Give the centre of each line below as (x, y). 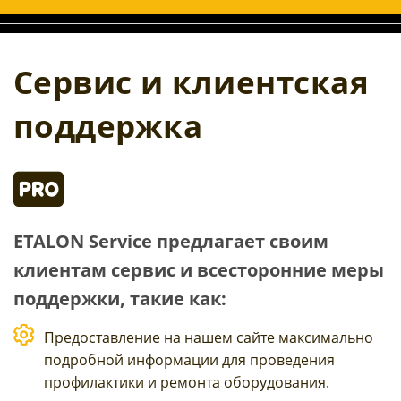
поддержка (108, 126)
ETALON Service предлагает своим (171, 242)
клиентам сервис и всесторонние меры (199, 270)
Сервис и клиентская (192, 82)
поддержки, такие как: (120, 299)
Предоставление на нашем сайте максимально (209, 338)
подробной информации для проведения (189, 360)
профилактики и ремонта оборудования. (187, 383)
